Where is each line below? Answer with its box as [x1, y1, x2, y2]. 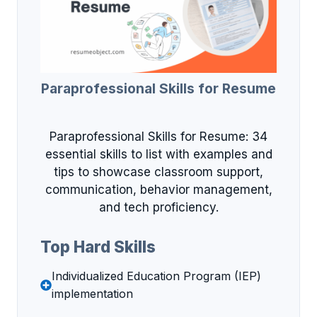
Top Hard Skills [40, 236, 156, 256]
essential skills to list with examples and [45, 147, 272, 161]
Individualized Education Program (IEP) [52, 269, 261, 284]
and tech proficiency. [98, 200, 219, 214]
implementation [52, 287, 133, 301]
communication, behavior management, [45, 183, 272, 197]
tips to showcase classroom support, [54, 165, 263, 179]
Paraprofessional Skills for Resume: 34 [50, 129, 267, 144]
